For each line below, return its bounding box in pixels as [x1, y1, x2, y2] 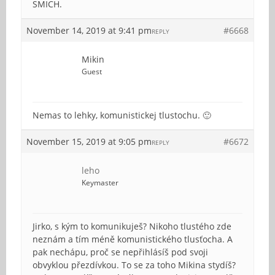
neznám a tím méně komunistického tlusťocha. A [33, 233, 233, 245]
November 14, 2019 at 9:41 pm [26, 24, 152, 36]
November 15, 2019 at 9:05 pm [26, 135, 152, 147]
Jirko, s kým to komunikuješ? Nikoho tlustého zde [33, 220, 231, 232]
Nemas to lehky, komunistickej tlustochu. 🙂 [33, 109, 211, 121]
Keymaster [82, 177, 118, 188]
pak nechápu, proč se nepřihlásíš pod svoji [33, 246, 208, 258]
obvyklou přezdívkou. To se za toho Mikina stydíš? [33, 258, 236, 271]
